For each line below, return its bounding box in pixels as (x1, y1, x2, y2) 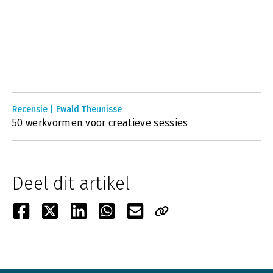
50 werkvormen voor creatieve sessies (12, 117, 188, 129)
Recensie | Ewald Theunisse (12, 104, 122, 115)
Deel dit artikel (12, 172, 130, 194)
